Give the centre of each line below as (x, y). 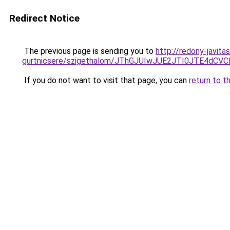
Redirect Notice (44, 18)
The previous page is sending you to (89, 51)
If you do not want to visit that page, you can (106, 80)
